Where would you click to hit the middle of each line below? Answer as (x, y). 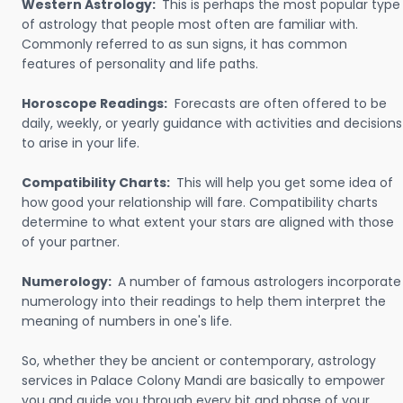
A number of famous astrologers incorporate (260, 282)
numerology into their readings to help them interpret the (204, 301)
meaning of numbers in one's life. (127, 321)
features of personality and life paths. (140, 64)
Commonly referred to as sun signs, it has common (184, 44)
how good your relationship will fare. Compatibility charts (200, 202)
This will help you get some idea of (285, 183)
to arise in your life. (81, 143)
